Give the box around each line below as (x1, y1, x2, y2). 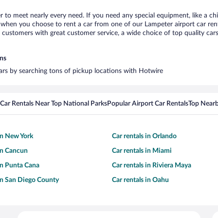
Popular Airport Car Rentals (107, 100, 188, 107)
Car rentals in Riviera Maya (112, 162, 191, 169)
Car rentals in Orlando (112, 133, 177, 140)
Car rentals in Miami (112, 147, 172, 154)
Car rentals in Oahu (112, 177, 169, 183)
